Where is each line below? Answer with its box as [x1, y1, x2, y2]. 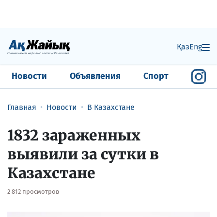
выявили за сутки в [7, 144, 159, 163]
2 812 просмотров [7, 187, 59, 195]
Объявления [69, 71, 121, 82]
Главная [7, 102, 36, 112]
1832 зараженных [7, 125, 140, 144]
